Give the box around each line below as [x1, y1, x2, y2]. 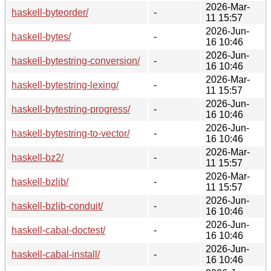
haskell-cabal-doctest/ [11, 224, 105, 235]
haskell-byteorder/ [11, 7, 88, 18]
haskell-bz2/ [11, 152, 64, 163]
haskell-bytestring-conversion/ [11, 55, 140, 66]
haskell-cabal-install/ [11, 249, 100, 260]
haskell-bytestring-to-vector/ [11, 128, 129, 139]
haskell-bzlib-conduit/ [11, 200, 103, 211]
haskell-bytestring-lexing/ [11, 79, 119, 90]
